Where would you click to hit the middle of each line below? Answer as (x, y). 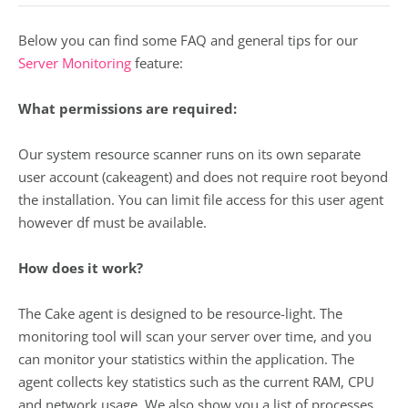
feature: (157, 63)
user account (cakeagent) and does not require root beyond (203, 177)
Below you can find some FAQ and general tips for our (188, 40)
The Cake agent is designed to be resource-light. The (180, 313)
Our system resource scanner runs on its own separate (189, 154)
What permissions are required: (127, 108)
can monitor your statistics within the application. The (186, 359)
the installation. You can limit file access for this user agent (201, 199)
